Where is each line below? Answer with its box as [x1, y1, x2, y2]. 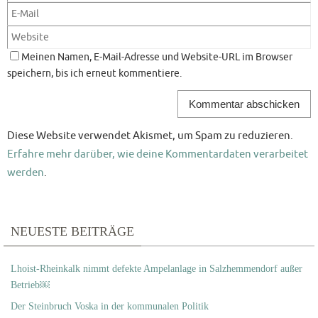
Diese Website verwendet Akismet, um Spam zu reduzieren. [7, 128, 293, 143]
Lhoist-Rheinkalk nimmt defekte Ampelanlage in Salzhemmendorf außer [11, 263, 302, 275]
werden [7, 165, 44, 180]
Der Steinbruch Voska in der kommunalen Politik [11, 301, 209, 312]
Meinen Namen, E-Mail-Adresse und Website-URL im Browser [21, 51, 292, 64]
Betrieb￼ [11, 280, 50, 291]
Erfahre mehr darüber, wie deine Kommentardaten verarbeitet [7, 147, 308, 162]
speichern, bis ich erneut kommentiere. [7, 67, 182, 80]
